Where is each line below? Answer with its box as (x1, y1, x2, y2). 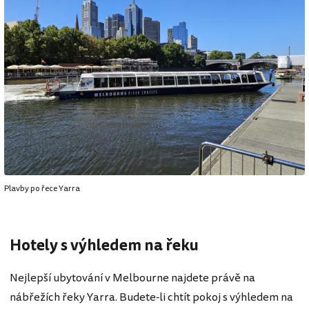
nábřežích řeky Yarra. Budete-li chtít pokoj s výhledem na (10, 289, 293, 306)
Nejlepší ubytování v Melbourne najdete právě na (10, 270, 255, 287)
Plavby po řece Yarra (4, 182, 80, 195)
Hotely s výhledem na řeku (10, 234, 199, 257)
